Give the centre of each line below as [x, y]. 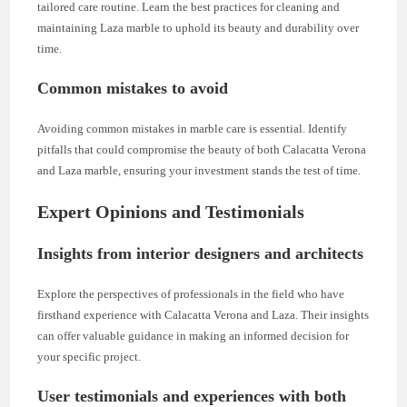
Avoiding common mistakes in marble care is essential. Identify [193, 128]
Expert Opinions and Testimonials [171, 211]
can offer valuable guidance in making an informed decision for [194, 335]
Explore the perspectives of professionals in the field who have [191, 293]
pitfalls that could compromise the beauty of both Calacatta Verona [202, 149]
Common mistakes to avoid [133, 88]
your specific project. [89, 356]
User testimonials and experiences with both [192, 396]
